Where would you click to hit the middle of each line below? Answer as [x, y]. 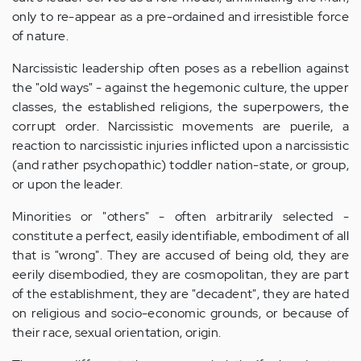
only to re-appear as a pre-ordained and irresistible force [180, 17]
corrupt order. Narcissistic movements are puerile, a [180, 126]
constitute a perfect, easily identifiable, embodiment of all [180, 236]
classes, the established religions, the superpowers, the [180, 107]
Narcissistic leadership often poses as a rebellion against [180, 68]
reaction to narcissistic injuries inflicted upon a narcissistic [180, 145]
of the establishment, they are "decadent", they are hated [180, 294]
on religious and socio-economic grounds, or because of [180, 313]
